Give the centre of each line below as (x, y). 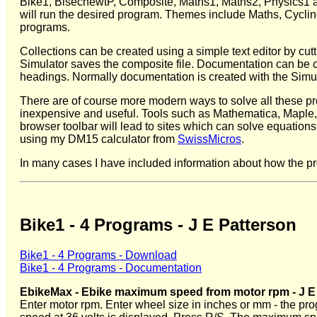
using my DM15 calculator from (99, 139)
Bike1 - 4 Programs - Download (98, 255)
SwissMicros (209, 139)
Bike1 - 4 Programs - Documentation (111, 267)
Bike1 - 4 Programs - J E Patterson (158, 224)
